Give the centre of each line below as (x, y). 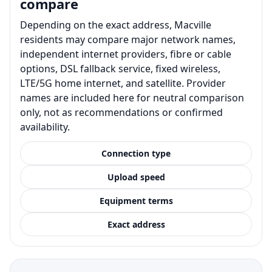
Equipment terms (136, 200)
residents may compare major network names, (128, 39)
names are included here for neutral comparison (132, 97)
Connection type (136, 153)
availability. (45, 127)
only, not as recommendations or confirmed (121, 112)
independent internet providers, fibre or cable (126, 54)
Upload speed (136, 177)
